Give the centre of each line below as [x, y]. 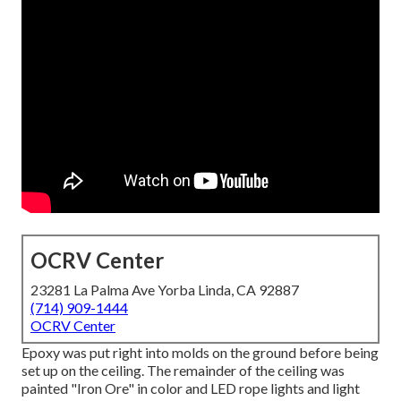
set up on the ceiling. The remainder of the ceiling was [183, 371]
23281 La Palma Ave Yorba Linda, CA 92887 [165, 290]
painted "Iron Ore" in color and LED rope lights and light [191, 388]
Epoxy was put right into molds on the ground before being [200, 353]
